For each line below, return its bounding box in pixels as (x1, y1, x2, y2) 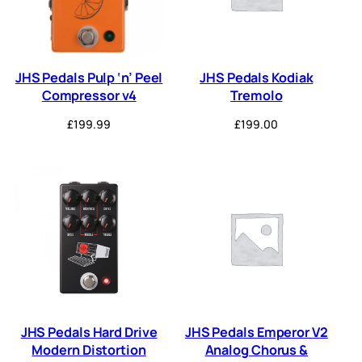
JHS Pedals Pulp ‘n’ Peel (15, 69, 163, 87)
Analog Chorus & (204, 341, 309, 360)
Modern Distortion (32, 341, 146, 360)
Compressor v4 (41, 86, 137, 105)
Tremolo (230, 86, 283, 105)
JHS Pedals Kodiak (200, 69, 314, 87)
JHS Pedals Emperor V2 (184, 323, 328, 342)
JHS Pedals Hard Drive (20, 323, 158, 342)
